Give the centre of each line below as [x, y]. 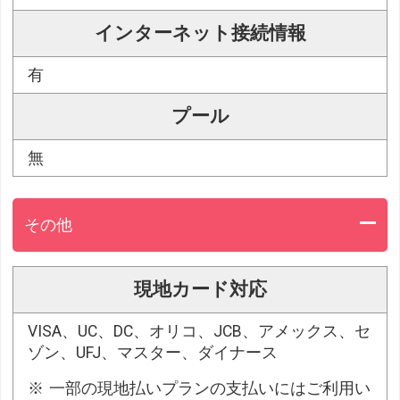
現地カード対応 [200, 289]
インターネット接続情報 [200, 33]
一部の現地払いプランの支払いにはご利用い [210, 388]
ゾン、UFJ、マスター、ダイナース [153, 352]
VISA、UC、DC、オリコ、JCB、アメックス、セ [200, 331]
